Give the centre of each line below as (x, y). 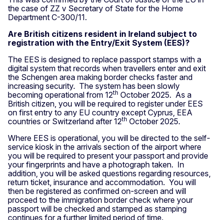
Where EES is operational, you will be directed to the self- (109, 138)
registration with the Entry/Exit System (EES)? (99, 43)
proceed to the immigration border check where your (100, 200)
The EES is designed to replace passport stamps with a (105, 60)
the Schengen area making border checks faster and (100, 77)
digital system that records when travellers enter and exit (107, 69)
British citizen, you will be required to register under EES (105, 104)
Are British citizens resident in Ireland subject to (102, 34)
